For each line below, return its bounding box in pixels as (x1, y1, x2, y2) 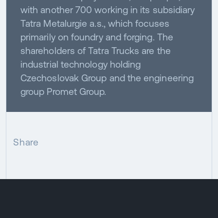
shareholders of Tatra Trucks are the (20, 45, 171, 56)
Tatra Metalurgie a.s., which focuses (20, 18, 169, 29)
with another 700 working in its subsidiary (20, 4, 195, 15)
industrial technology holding (20, 58, 141, 70)
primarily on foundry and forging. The (20, 31, 173, 42)
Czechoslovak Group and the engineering (20, 72, 194, 83)
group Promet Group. (20, 86, 107, 97)
